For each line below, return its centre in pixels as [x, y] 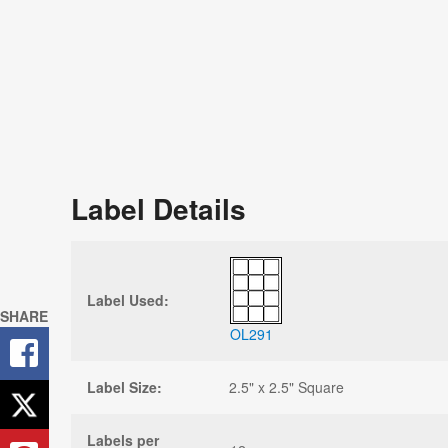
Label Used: [128, 299]
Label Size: [124, 386]
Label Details [158, 208]
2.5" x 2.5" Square [286, 386]
